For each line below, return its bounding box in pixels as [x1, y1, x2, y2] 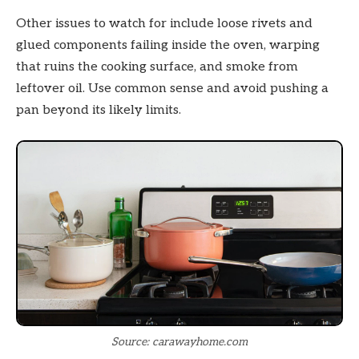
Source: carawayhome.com [111, 334, 248, 349]
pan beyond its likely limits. [16, 102, 181, 118]
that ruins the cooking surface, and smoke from [16, 58, 298, 75]
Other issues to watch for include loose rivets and [16, 15, 313, 31]
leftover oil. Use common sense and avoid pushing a [16, 80, 329, 96]
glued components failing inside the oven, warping [16, 37, 320, 53]
